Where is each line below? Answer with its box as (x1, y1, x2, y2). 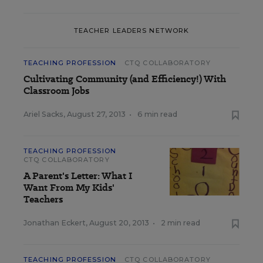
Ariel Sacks (23, 110, 63, 119)
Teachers (23, 193, 63, 206)
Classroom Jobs (23, 84, 89, 97)
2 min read (161, 218, 200, 227)
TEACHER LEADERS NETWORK (73, 26, 190, 35)
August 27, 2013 (67, 110, 126, 119)
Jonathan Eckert (23, 218, 86, 227)
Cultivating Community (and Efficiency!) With (23, 72, 226, 86)
